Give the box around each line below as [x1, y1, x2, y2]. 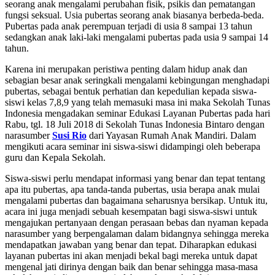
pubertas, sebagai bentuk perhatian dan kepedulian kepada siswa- [5, 85, 257, 96]
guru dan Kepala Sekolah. [5, 152, 106, 163]
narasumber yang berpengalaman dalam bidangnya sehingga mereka [5, 228, 269, 239]
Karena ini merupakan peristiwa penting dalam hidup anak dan [5, 63, 247, 74]
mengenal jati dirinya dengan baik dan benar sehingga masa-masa [5, 261, 258, 272]
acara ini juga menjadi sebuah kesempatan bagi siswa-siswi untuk [5, 206, 257, 217]
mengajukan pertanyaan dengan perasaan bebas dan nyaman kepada [5, 217, 268, 228]
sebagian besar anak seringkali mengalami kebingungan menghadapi [5, 74, 269, 85]
